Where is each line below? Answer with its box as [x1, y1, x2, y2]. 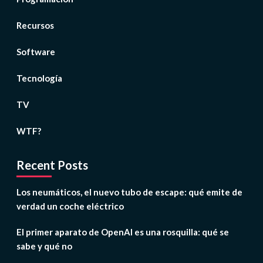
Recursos [16, 20, 54, 31]
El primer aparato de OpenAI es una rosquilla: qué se [16, 227, 229, 238]
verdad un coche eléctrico [16, 201, 124, 212]
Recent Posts [16, 158, 88, 173]
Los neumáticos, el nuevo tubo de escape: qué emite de [16, 187, 242, 198]
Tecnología [16, 73, 62, 84]
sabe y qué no [16, 241, 72, 252]
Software [16, 46, 55, 58]
